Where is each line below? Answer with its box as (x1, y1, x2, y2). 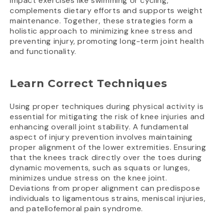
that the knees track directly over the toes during (10, 152, 202, 163)
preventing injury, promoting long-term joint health (10, 36, 204, 47)
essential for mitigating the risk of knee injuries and (10, 111, 205, 122)
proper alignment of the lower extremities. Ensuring (10, 142, 206, 153)
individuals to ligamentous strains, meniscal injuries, (10, 193, 206, 204)
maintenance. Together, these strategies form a (10, 16, 193, 26)
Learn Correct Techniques (10, 77, 167, 91)
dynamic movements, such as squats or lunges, (10, 163, 190, 173)
